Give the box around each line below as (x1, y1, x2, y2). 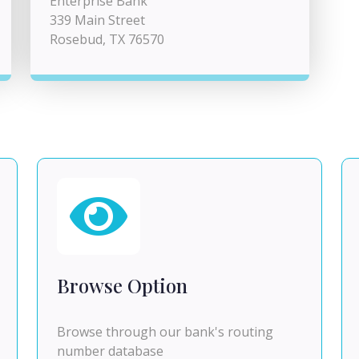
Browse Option (57, 272, 188, 298)
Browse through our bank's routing (57, 323, 273, 341)
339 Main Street (50, 11, 145, 29)
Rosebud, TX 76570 (50, 30, 164, 48)
